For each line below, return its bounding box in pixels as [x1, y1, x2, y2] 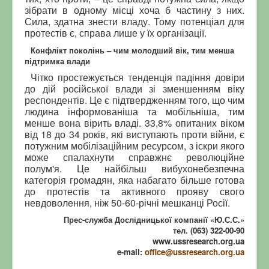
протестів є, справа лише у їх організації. [25, 25, 207, 40]
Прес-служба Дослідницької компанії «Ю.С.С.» [64, 213, 244, 225]
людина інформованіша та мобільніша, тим [25, 104, 244, 118]
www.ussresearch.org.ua [153, 235, 244, 247]
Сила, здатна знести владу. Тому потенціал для [25, 14, 244, 28]
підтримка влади [25, 55, 90, 67]
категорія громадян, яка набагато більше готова [25, 172, 244, 187]
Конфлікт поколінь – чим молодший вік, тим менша [31, 44, 234, 56]
